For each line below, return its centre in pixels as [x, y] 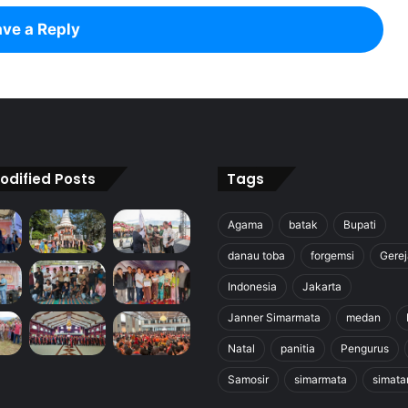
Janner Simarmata [274, 318]
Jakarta [322, 287]
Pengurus [365, 349]
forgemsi [332, 256]
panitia [298, 349]
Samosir [248, 380]
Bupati [360, 225]
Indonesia [252, 287]
